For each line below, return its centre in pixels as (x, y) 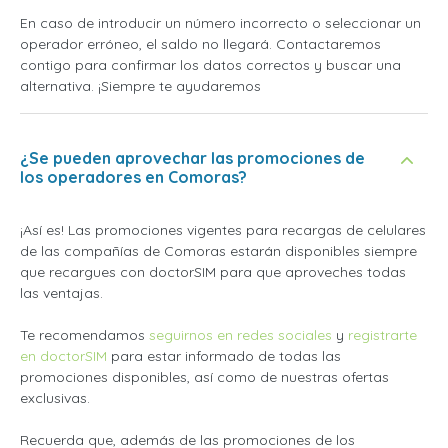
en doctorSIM (63, 355)
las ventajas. (61, 292)
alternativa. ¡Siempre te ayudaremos (140, 85)
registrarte (382, 334)
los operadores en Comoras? (133, 176)
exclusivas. (55, 397)
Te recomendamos (84, 334)
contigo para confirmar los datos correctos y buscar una (210, 64)
